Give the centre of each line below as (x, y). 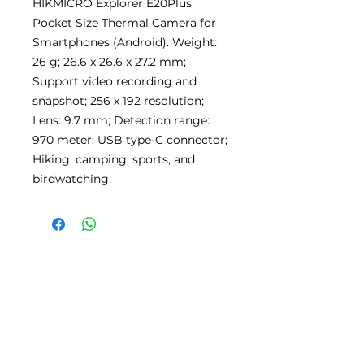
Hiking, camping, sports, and (114, 159)
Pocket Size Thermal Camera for (124, 22)
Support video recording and (115, 81)
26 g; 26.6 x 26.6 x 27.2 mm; (109, 61)
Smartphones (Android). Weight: (125, 42)
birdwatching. (72, 178)
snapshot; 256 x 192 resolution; (118, 100)
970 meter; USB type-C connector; (130, 139)
